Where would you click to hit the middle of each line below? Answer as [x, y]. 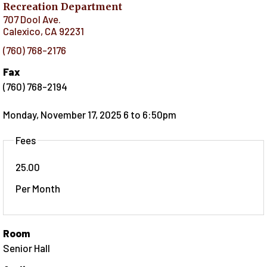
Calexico [22, 31]
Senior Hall [27, 248]
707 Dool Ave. [32, 19]
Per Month [38, 189]
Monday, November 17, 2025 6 [66, 115]
